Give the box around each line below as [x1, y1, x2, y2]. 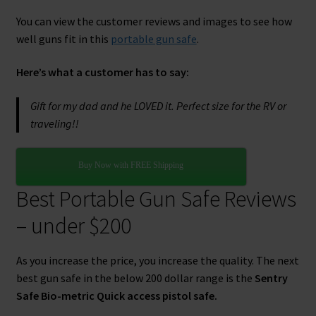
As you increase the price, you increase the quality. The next [16, 253, 299, 267]
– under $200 [16, 212, 131, 241]
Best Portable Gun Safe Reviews [16, 185, 296, 214]
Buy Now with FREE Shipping [78, 160, 184, 171]
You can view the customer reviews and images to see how [16, 13, 292, 28]
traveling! [30, 116, 75, 130]
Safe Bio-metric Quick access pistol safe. [16, 288, 217, 303]
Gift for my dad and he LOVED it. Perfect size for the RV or [30, 98, 286, 113]
